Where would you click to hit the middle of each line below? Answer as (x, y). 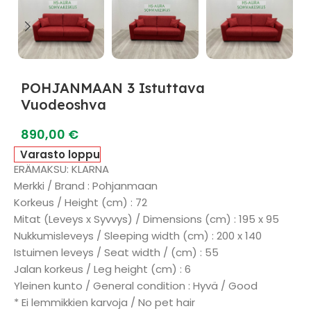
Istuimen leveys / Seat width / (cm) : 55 (116, 252)
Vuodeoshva (64, 104)
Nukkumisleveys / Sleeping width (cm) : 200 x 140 (138, 236)
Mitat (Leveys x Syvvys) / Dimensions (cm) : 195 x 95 (146, 219)
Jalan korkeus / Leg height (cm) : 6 (102, 269)
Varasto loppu (60, 154)
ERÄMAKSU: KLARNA (61, 169)
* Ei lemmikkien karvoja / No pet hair (104, 302)
